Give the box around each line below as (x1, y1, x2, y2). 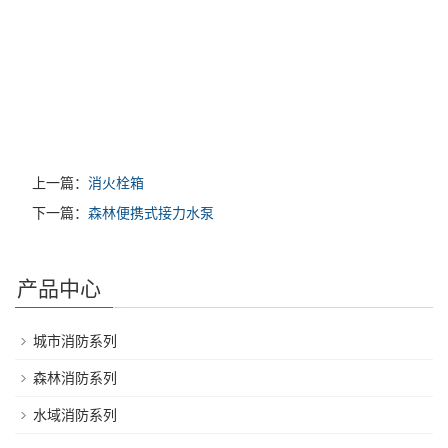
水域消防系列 (33, 407, 117, 424)
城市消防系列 (33, 333, 117, 350)
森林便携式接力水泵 (88, 205, 214, 222)
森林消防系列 (33, 370, 117, 387)
